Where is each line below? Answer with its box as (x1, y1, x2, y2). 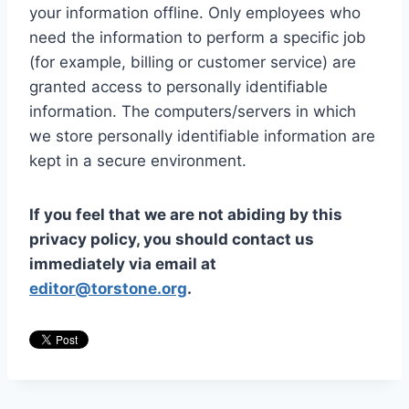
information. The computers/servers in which (29, 102, 356, 121)
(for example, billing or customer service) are (29, 53, 356, 72)
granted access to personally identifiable (29, 78, 328, 97)
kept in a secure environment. (29, 152, 246, 171)
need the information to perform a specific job (29, 28, 366, 47)
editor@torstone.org (29, 279, 187, 299)
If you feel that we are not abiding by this (29, 205, 342, 225)
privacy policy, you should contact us (29, 230, 314, 249)
